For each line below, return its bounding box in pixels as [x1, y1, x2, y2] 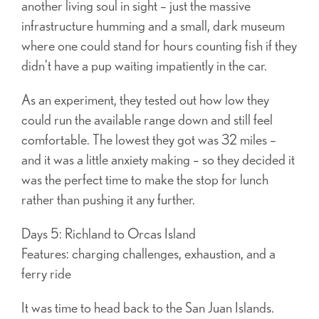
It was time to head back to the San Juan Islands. [21, 299, 274, 316]
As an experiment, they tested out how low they [21, 91, 269, 108]
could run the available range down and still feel [21, 111, 273, 128]
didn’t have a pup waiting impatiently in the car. [21, 57, 267, 74]
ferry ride [21, 265, 71, 282]
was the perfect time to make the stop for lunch [21, 171, 268, 188]
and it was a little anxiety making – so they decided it [21, 151, 295, 168]
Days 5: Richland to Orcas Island [21, 225, 196, 242]
